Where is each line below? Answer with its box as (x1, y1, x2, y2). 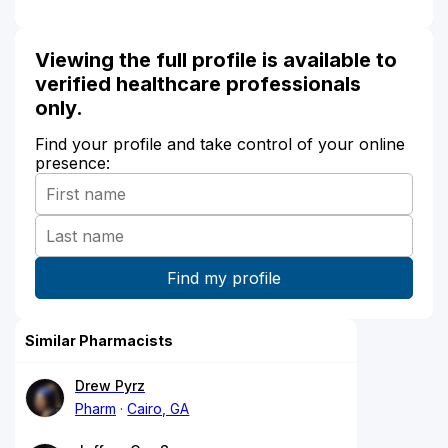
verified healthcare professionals (35, 71, 361, 96)
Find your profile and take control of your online (35, 133, 405, 154)
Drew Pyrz (75, 376, 145, 394)
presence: (35, 152, 110, 173)
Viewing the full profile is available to (35, 47, 397, 72)
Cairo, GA (127, 399, 190, 417)
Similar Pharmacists (25, 331, 173, 349)
